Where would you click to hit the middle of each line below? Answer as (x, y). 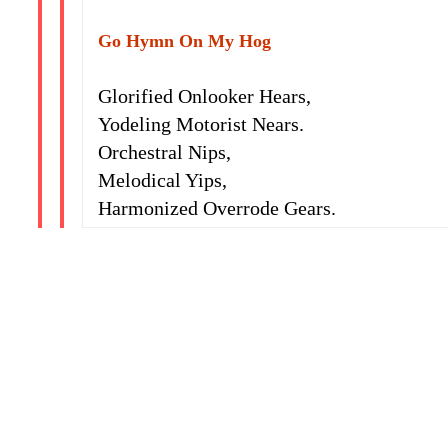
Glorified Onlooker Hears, (205, 96)
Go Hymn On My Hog (185, 41)
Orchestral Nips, (165, 152)
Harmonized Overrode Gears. (217, 208)
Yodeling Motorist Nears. (201, 124)
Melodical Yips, (163, 180)
